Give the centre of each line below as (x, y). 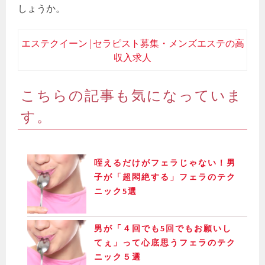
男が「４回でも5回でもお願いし (163, 229)
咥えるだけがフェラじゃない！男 (165, 163)
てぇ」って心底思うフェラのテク (165, 243)
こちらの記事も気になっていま (132, 94)
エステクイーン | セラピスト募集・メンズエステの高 (132, 43)
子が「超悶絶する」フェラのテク (165, 177)
